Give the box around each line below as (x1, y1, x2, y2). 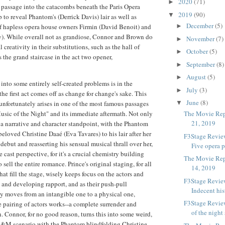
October (186, 47, 209, 56)
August (186, 72, 207, 82)
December (186, 21, 215, 31)
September (186, 59, 216, 69)
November (186, 34, 216, 43)
